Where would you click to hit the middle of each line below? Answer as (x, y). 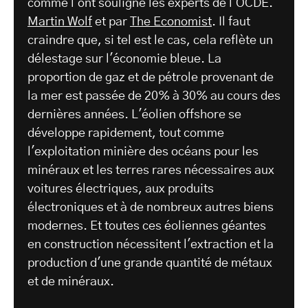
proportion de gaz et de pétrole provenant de (151, 78)
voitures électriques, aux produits (121, 189)
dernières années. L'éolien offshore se (134, 115)
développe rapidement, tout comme (126, 134)
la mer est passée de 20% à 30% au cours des (154, 97)
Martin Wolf (60, 22)
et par (111, 22)
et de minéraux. (71, 282)
